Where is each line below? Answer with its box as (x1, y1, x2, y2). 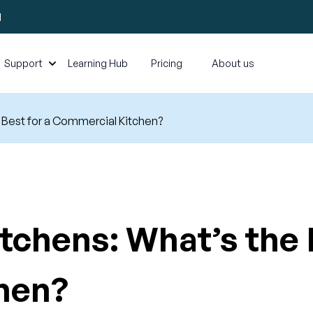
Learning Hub (68, 57, 128, 69)
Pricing (151, 57, 182, 69)
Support (4, 57, 43, 69)
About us (212, 57, 254, 69)
